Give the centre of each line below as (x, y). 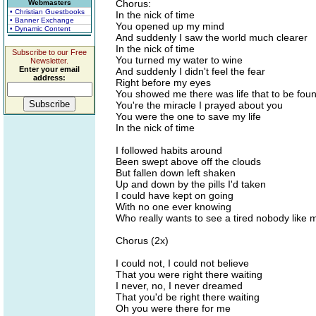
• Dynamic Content (40, 29)
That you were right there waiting (189, 274)
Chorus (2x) (142, 241)
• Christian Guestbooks (47, 12)
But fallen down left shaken (176, 173)
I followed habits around (169, 150)
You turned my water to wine (179, 60)
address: (49, 78)
